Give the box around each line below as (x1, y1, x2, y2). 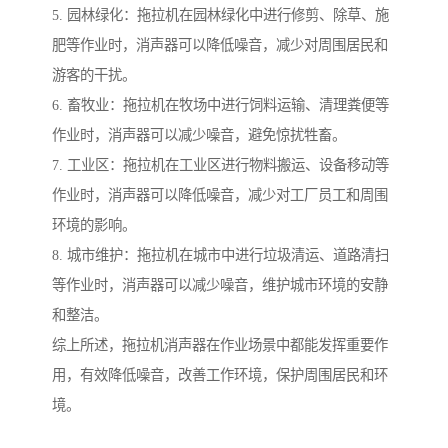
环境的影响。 (52, 217, 136, 234)
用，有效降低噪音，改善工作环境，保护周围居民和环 (52, 367, 388, 384)
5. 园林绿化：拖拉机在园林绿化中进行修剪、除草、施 (52, 7, 389, 24)
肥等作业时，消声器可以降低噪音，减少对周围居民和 (52, 37, 388, 54)
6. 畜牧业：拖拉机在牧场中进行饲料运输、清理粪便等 (52, 97, 389, 114)
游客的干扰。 (52, 67, 136, 84)
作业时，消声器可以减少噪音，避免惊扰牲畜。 (52, 127, 346, 144)
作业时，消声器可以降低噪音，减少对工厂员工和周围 (52, 187, 388, 204)
